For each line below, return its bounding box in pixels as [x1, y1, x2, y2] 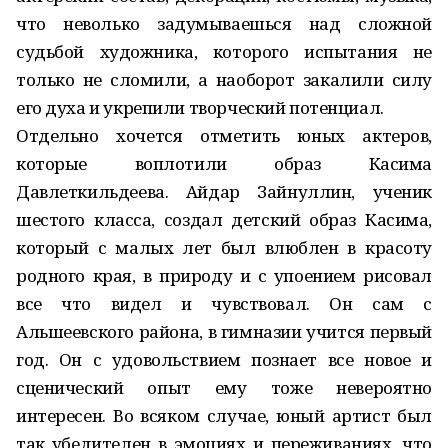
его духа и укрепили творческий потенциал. [16, 96, 384, 119]
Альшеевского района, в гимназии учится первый [16, 320, 432, 343]
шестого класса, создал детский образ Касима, [16, 208, 432, 231]
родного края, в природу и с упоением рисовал [16, 264, 432, 287]
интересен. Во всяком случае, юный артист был [16, 404, 432, 427]
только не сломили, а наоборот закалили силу [16, 68, 432, 91]
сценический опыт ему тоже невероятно [16, 376, 432, 399]
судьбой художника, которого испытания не [16, 40, 432, 63]
